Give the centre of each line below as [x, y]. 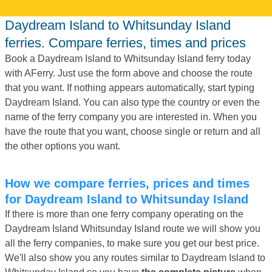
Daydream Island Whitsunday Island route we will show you [133, 228]
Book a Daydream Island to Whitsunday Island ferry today [128, 58]
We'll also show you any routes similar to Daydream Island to [135, 257]
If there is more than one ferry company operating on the [124, 214]
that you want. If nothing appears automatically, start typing [130, 87]
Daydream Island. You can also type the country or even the [132, 102]
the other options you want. [63, 146]
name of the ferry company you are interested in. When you [131, 117]
